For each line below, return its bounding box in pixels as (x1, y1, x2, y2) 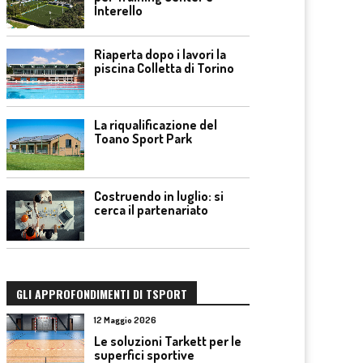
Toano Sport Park (94, 130, 192, 147)
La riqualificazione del (94, 117, 217, 134)
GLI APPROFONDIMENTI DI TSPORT (16, 285, 187, 303)
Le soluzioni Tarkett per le (94, 333, 241, 350)
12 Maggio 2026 (94, 314, 156, 327)
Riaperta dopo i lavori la (94, 45, 226, 62)
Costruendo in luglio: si (94, 187, 224, 204)
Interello (94, 2, 143, 19)
